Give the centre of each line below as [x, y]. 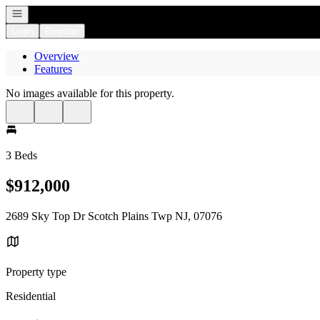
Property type [36, 271]
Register [62, 31]
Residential [31, 296]
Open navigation [44, 12]
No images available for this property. [90, 93]
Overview [57, 56]
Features [53, 69]
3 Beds [21, 155]
